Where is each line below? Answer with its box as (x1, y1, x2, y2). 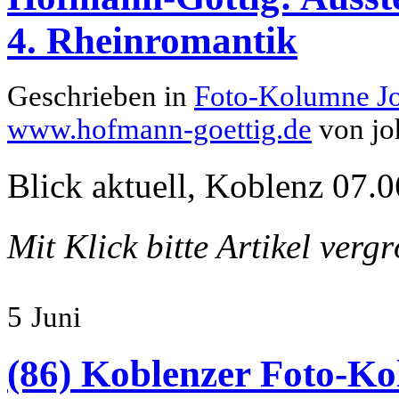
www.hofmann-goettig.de (7, 112, 312, 145)
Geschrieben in (7, 79, 194, 112)
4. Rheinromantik (7, 19, 297, 61)
